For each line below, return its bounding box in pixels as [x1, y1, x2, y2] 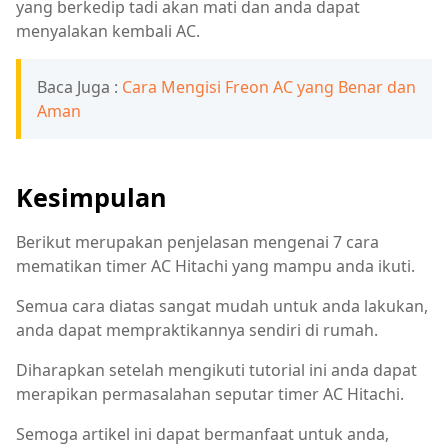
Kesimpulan [16, 180, 167, 215]
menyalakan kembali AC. [16, 20, 200, 43]
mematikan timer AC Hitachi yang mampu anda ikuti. [16, 255, 419, 278]
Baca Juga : [37, 76, 122, 99]
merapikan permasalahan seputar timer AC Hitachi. [16, 383, 408, 406]
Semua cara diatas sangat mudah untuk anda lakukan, [16, 295, 428, 318]
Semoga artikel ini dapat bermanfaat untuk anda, [16, 423, 389, 446]
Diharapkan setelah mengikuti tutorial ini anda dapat [16, 359, 417, 382]
